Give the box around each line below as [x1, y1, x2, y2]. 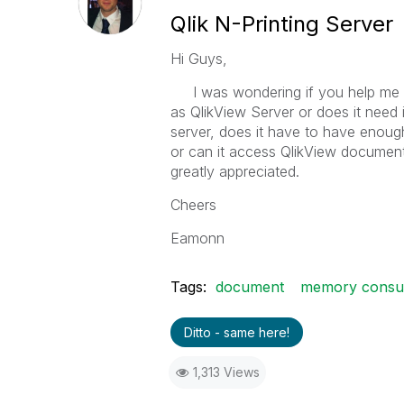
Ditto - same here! [183, 325, 289, 340]
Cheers [170, 196, 216, 214]
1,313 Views [192, 364, 260, 380]
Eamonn [170, 229, 225, 247]
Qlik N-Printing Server [170, 11, 393, 37]
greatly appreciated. [170, 162, 299, 180]
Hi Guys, [170, 50, 227, 68]
